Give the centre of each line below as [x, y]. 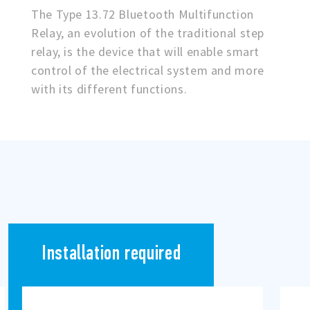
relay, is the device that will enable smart [146, 51]
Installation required [111, 253]
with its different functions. [109, 89]
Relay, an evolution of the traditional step [148, 33]
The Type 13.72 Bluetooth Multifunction [143, 14]
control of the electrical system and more [148, 70]
